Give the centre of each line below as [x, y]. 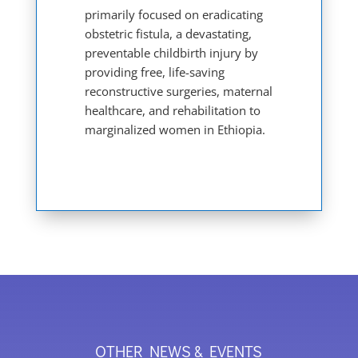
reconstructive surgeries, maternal [178, 91]
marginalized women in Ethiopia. [175, 129]
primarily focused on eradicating [173, 14]
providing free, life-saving [154, 72]
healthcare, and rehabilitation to [172, 110]
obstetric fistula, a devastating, [168, 33]
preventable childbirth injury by [171, 52]
